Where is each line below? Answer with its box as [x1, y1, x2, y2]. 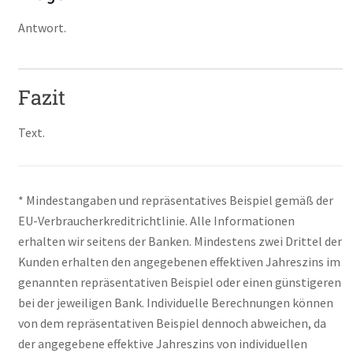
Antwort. [18, 20, 67, 36]
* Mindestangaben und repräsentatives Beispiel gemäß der [18, 192, 334, 209]
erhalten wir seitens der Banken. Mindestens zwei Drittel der [18, 233, 343, 250]
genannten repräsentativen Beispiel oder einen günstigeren [18, 274, 342, 291]
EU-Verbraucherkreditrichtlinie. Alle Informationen [18, 213, 295, 229]
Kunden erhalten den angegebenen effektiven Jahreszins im [18, 254, 341, 270]
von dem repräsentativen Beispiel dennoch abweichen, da [18, 315, 327, 332]
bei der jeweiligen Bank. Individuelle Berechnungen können [18, 295, 334, 311]
